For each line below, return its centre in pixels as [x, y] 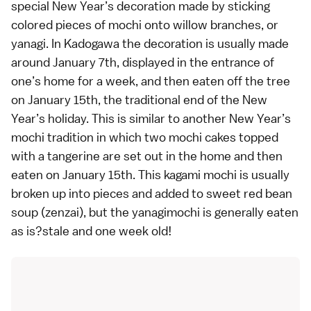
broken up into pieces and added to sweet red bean [152, 193]
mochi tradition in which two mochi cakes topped [145, 137]
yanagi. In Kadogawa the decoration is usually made [150, 43]
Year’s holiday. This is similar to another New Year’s [151, 118]
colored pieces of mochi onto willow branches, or [145, 24]
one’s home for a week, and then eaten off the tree [151, 81]
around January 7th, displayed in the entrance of [143, 62]
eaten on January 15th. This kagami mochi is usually [150, 174]
